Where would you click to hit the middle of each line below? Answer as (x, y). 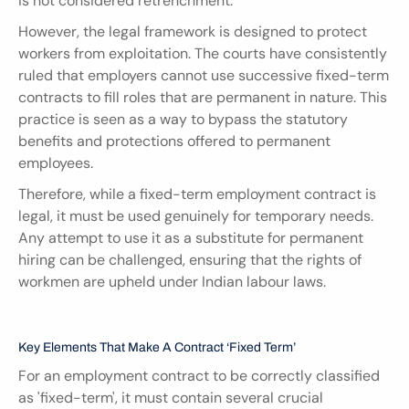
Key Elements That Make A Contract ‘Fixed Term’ (157, 348)
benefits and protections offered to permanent (174, 142)
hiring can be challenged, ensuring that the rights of (190, 260)
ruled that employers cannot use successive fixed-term (204, 76)
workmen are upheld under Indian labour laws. (172, 282)
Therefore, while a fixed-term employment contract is (197, 194)
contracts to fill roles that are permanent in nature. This (203, 98)
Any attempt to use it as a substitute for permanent (191, 238)
